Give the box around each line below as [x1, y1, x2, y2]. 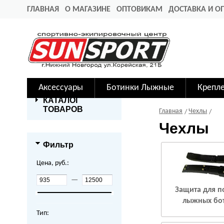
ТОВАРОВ [43, 105, 83, 114]
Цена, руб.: [36, 159, 69, 167]
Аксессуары [38, 83, 83, 93]
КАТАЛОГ [43, 96, 80, 105]
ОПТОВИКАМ [116, 5, 162, 13]
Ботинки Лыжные [106, 83, 174, 93]
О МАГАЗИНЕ [65, 5, 110, 13]
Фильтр [43, 140, 73, 149]
